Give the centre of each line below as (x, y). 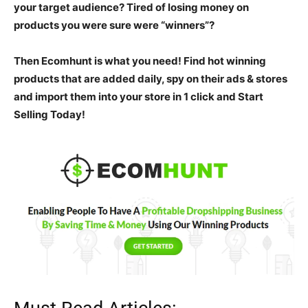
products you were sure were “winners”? (114, 25)
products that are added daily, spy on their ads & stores (151, 79)
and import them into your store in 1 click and (126, 97)
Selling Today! (49, 115)
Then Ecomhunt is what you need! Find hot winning (140, 61)
